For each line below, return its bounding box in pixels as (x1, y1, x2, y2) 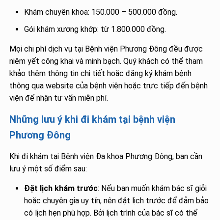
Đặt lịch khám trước (24, 184, 98, 193)
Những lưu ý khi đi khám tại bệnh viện (9, 113, 176, 126)
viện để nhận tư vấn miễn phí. (9, 93, 109, 103)
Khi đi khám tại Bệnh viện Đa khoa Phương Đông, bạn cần (9, 152, 203, 162)
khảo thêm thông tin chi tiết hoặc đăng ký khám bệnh (9, 69, 192, 79)
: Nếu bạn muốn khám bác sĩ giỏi (98, 184, 207, 193)
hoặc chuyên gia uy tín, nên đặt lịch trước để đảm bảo (24, 196, 209, 206)
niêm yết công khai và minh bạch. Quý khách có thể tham (9, 56, 203, 66)
